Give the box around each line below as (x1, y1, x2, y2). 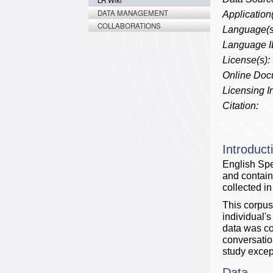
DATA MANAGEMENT (97, 8, 168, 18)
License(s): (222, 55, 270, 65)
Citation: (222, 101, 258, 111)
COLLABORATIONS (97, 21, 161, 30)
